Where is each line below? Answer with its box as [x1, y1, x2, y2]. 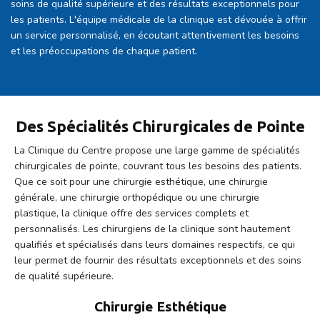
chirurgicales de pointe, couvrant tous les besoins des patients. [14, 159, 301, 174]
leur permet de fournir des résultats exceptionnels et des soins [14, 254, 301, 268]
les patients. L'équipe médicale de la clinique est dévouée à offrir [11, 13, 307, 27]
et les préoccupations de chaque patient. [11, 44, 197, 59]
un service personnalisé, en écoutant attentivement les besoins [11, 29, 299, 43]
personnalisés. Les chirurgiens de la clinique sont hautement [14, 222, 290, 236]
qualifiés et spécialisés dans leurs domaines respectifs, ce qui [14, 238, 295, 252]
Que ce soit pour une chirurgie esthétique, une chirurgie [14, 175, 268, 189]
